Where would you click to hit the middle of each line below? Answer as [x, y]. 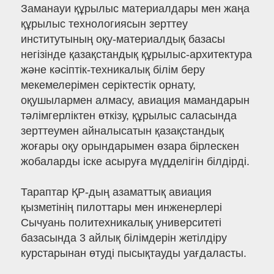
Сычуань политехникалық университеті [121, 223]
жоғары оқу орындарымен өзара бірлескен [130, 146]
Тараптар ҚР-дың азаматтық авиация [116, 192]
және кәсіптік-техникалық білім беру [113, 70]
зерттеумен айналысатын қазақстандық [122, 131]
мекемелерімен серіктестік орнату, [108, 85]
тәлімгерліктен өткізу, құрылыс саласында [128, 116]
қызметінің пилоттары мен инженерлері [121, 208]
